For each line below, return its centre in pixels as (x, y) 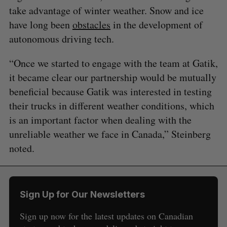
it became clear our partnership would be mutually (112, 78)
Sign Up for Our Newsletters (82, 195)
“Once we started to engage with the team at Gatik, (113, 63)
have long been (41, 25)
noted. (22, 148)
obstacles (91, 25)
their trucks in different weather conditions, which (111, 106)
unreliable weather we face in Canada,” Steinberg (110, 134)
